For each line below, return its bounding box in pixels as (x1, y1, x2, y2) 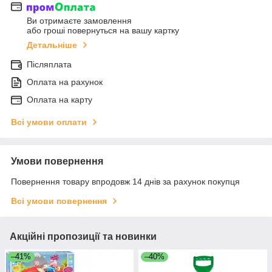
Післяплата (27, 59, 72, 70)
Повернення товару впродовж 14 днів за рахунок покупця (11, 177, 240, 187)
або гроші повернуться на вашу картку (27, 25, 179, 36)
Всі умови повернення (11, 196, 107, 206)
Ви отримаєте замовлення (27, 16, 132, 26)
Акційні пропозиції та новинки (10, 231, 157, 242)
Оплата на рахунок (27, 77, 103, 87)
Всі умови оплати (11, 117, 87, 127)
